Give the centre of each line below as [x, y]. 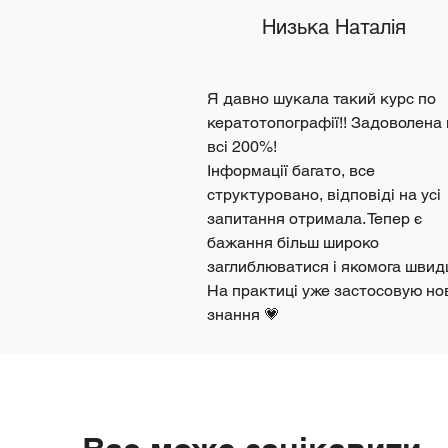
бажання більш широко [293, 242]
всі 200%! [242, 146]
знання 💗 [243, 314]
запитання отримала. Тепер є [314, 218]
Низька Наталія [337, 27]
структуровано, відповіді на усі [324, 194]
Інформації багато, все [291, 170]
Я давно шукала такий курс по [321, 98]
